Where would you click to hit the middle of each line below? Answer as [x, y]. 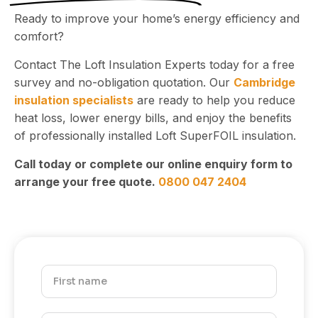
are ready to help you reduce [214, 100]
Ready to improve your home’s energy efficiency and [157, 19]
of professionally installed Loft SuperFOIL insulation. [155, 136]
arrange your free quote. [86, 182]
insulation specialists [74, 100]
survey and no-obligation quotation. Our [124, 83]
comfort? [39, 37]
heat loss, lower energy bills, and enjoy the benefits [153, 118]
